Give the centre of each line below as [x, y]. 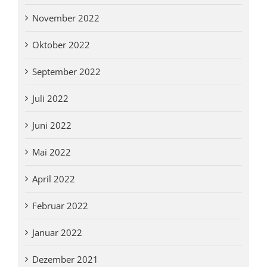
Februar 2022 [60, 205]
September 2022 [66, 71]
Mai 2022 [51, 152]
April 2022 [53, 178]
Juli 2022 [50, 98]
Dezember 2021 [65, 259]
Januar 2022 [57, 232]
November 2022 [66, 18]
